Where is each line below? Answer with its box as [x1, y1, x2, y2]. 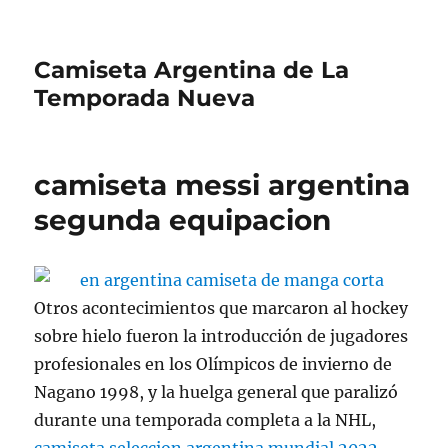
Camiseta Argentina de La [34, 56, 350, 84]
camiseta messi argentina [34, 168, 411, 202]
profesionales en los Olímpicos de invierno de [34, 354, 393, 374]
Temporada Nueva [34, 84, 256, 112]
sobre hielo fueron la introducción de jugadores [34, 326, 409, 346]
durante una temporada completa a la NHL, [34, 410, 377, 430]
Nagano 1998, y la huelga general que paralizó [34, 382, 399, 402]
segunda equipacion [34, 203, 332, 237]
